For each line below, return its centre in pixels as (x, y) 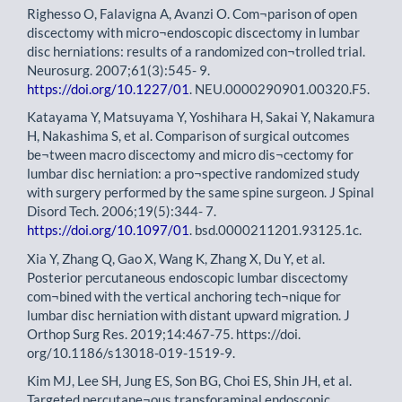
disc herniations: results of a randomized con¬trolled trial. (196, 51)
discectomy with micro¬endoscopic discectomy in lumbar (193, 32)
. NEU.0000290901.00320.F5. (280, 88)
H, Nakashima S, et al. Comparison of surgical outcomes (188, 135)
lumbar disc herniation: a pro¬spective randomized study (193, 173)
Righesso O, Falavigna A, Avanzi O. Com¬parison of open (192, 13)
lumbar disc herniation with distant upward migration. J (188, 315)
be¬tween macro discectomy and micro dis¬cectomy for (190, 154)
